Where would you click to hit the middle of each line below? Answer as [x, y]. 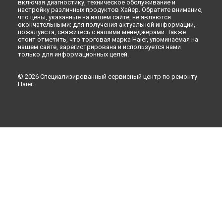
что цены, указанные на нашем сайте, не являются [94, 17]
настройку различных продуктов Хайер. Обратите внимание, [110, 9]
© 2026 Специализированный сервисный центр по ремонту [108, 76]
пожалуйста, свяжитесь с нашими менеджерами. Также [102, 32]
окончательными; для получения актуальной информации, [107, 24]
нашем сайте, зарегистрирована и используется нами [99, 47]
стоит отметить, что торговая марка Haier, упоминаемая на [108, 39]
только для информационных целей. [73, 54]
